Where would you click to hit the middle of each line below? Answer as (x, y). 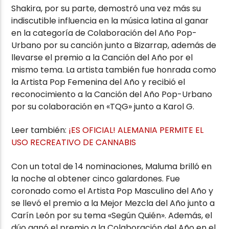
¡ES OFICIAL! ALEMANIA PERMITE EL (136, 130)
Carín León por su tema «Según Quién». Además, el (112, 215)
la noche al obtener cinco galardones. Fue (96, 178)
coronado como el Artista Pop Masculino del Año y (112, 191)
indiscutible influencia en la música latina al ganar (110, 20)
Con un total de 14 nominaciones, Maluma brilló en (112, 166)
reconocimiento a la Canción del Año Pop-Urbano (112, 94)
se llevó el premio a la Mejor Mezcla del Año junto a (113, 203)
